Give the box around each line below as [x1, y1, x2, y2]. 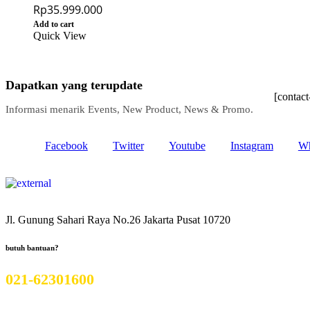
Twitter [112, 140, 144, 152]
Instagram [230, 140, 273, 152]
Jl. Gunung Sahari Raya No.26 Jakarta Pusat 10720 [6, 214, 230, 226]
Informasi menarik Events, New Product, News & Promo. [6, 104, 253, 116]
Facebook [44, 140, 88, 152]
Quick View [33, 30, 86, 42]
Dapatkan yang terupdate [6, 78, 143, 93]
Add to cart [33, 19, 74, 30]
